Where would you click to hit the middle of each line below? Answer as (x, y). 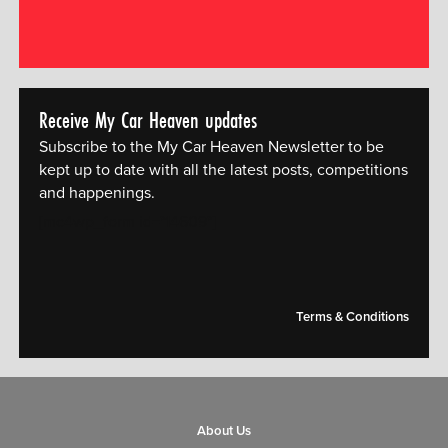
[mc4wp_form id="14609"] (127, 221)
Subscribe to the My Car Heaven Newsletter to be (211, 146)
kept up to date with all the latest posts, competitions (223, 169)
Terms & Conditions (353, 316)
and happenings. (96, 192)
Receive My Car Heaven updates (147, 119)
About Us (224, 431)
